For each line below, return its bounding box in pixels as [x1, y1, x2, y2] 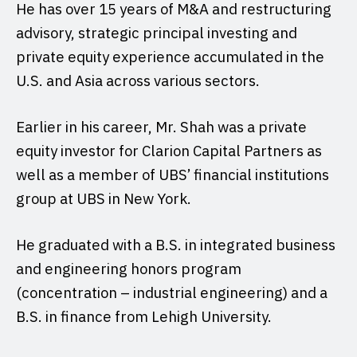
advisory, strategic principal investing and [16, 22, 297, 42]
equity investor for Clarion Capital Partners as [16, 140, 322, 160]
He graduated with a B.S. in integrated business [16, 234, 335, 254]
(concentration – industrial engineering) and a [16, 282, 328, 302]
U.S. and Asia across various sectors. [16, 70, 260, 90]
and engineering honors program [16, 258, 241, 278]
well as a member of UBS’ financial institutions [16, 164, 329, 184]
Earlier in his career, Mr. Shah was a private [16, 116, 307, 136]
